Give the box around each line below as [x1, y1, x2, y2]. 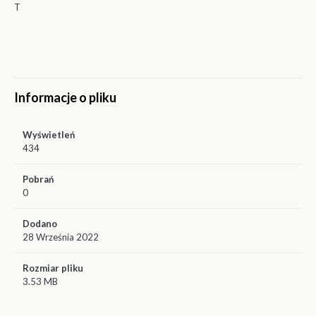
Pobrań [23, 173, 54, 185]
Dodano [23, 217, 57, 229]
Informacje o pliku [14, 89, 116, 105]
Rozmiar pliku [23, 262, 83, 274]
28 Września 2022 [23, 231, 99, 243]
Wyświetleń [23, 128, 75, 140]
